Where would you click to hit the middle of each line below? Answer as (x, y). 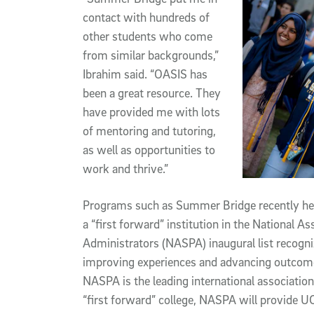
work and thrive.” (125, 169)
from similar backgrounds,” (151, 55)
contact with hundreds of (146, 18)
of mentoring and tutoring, (149, 131)
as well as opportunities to (149, 150)
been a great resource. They (152, 93)
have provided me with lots (151, 112)
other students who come (148, 36)
